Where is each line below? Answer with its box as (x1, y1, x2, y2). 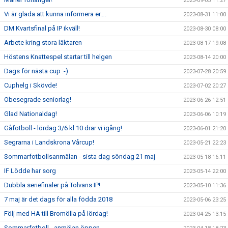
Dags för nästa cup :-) (4, 67, 68, 75)
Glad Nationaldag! (4, 110, 57, 118)
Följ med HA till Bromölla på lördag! (4, 210, 108, 217)
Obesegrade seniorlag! (4, 96, 71, 103)
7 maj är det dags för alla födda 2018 (4, 195, 112, 203)
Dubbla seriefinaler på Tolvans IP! (4, 181, 100, 189)
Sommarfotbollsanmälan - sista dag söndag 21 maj (4, 153, 155, 160)
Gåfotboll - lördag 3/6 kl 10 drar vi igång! (4, 124, 122, 132)
